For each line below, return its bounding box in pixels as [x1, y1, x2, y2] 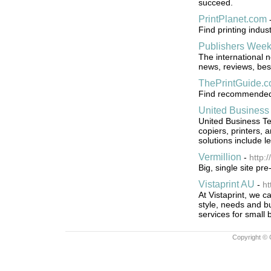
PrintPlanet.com [198, 13, 267, 24]
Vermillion [198, 151, 241, 162]
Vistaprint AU [198, 178, 255, 189]
